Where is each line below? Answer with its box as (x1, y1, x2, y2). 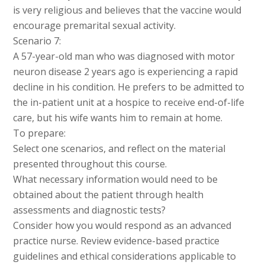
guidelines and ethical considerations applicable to (13, 250, 237, 263)
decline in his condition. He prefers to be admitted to (13, 80, 245, 94)
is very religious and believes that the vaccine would (13, 4, 242, 17)
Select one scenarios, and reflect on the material (13, 142, 226, 156)
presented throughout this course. (13, 157, 167, 171)
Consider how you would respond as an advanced (13, 219, 232, 232)
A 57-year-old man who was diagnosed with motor (13, 50, 235, 63)
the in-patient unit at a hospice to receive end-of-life (13, 96, 245, 109)
